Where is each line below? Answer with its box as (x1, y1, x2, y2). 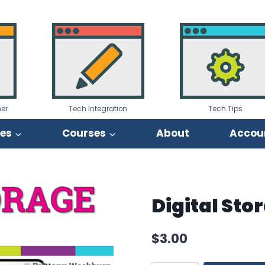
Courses (62, 126, 106, 141)
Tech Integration (69, 104, 128, 114)
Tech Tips (208, 104, 243, 114)
